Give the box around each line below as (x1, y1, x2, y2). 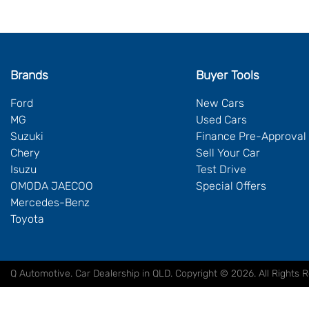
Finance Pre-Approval (195, 130, 306, 143)
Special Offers (195, 179, 266, 192)
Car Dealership (75, 268, 139, 279)
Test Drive (195, 163, 246, 176)
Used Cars (195, 113, 247, 126)
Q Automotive (10, 268, 70, 279)
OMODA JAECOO (10, 179, 93, 192)
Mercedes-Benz (10, 196, 90, 209)
